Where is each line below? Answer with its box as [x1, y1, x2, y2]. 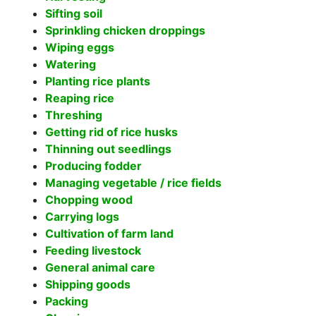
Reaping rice [45, 91, 114, 105]
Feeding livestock [45, 243, 141, 257]
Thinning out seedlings [45, 142, 171, 156]
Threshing [45, 108, 102, 122]
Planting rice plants [45, 74, 150, 88]
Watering [45, 57, 96, 71]
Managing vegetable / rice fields [45, 176, 221, 190]
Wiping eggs [45, 40, 114, 54]
